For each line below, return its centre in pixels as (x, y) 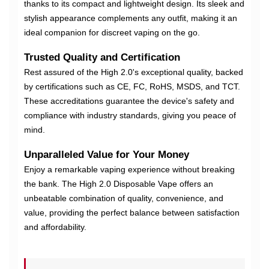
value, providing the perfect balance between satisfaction (132, 213)
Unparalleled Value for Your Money (107, 155)
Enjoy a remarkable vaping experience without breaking (129, 170)
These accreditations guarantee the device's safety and (129, 101)
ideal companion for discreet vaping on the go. (112, 33)
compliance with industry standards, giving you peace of (130, 116)
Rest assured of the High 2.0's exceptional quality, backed (134, 72)
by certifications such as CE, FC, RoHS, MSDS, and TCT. (132, 87)
